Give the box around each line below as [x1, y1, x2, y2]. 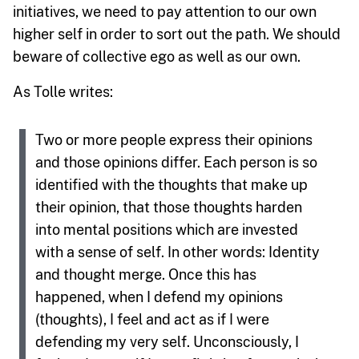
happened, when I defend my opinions [35, 288, 283, 305]
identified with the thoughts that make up [35, 175, 308, 193]
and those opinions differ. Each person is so [35, 153, 317, 171]
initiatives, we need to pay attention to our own [13, 2, 317, 20]
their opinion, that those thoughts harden [35, 198, 302, 216]
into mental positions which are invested [35, 220, 298, 238]
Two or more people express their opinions [35, 131, 313, 148]
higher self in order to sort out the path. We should [13, 25, 341, 42]
